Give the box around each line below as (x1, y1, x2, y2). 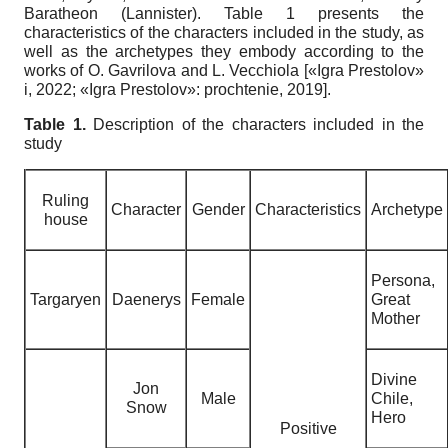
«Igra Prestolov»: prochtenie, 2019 (80, 80, 323, 98)
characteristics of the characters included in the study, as (24, 23, 424, 41)
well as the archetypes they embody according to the (24, 42, 424, 60)
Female (191, 290, 245, 308)
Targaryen (30, 290, 101, 308)
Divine (371, 370, 417, 388)
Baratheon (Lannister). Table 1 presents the (24, 4, 424, 22)
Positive (279, 419, 337, 437)
